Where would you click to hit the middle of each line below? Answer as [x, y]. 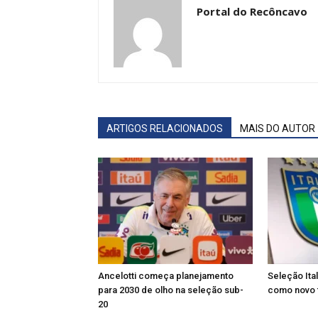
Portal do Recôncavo [252, 11]
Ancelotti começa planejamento [166, 276]
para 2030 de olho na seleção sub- [171, 290]
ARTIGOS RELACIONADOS [165, 128]
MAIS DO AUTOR [278, 128]
